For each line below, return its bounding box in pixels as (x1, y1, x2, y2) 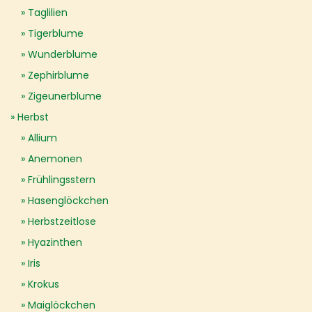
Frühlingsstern (28, 173, 95, 187)
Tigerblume (28, 26, 84, 40)
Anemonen (28, 152, 82, 166)
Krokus (28, 277, 59, 291)
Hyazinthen (28, 235, 82, 249)
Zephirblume (28, 68, 89, 82)
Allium (28, 131, 57, 145)
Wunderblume (28, 47, 97, 61)
